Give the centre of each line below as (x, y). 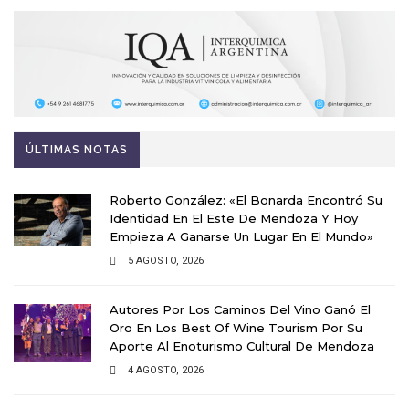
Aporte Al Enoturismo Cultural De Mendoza (242, 346)
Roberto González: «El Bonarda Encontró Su (246, 199)
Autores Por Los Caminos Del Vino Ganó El (240, 309)
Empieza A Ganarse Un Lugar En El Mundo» (241, 236)
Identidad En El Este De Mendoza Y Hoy (234, 218)
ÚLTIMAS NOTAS (76, 149)
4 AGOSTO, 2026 (166, 370)
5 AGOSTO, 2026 (166, 260)
